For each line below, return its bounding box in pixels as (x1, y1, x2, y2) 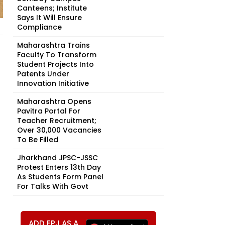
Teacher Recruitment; (17, 116, 96, 126)
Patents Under (17, 69, 69, 79)
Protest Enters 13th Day (17, 162, 101, 172)
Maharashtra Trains (17, 40, 90, 50)
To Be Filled (17, 135, 58, 145)
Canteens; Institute (17, 3, 87, 13)
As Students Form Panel (17, 172, 103, 182)
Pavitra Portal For (17, 106, 80, 116)
